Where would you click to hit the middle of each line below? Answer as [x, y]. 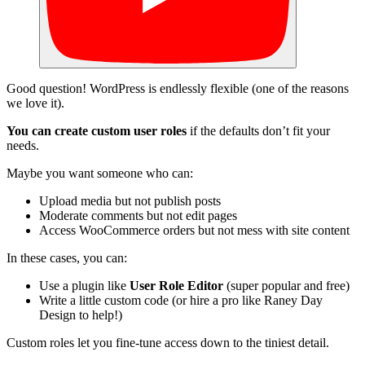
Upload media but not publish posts [130, 201]
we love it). [35, 103]
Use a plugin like [84, 286]
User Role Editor [176, 286]
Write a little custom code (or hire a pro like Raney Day [181, 301]
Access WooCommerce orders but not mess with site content [194, 231]
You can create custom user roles [97, 131]
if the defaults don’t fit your [258, 131]
